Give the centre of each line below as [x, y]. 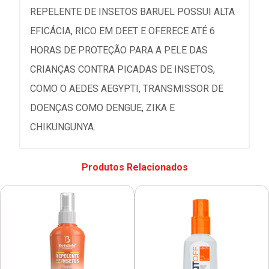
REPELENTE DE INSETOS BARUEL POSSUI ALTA [132, 11]
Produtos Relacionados [134, 167]
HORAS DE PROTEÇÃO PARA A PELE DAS [119, 50]
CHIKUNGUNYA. [63, 127]
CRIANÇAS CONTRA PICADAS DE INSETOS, [122, 69]
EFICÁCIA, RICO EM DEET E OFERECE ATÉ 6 [122, 31]
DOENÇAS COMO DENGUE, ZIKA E [102, 107]
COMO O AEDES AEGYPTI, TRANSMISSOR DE [127, 88]
